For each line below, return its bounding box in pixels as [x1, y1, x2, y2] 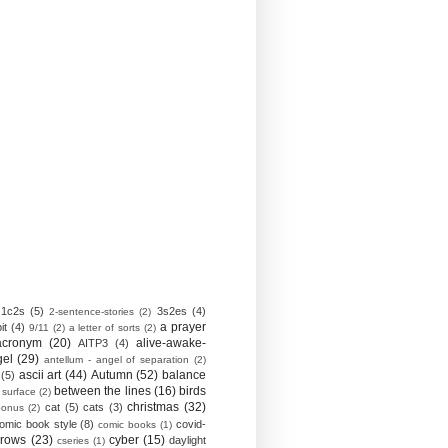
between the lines [54, 384, 151, 398]
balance [162, 368, 207, 382]
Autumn [90, 368, 133, 382]
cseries [56, 435, 89, 446]
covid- [176, 418, 207, 430]
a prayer [160, 320, 207, 334]
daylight [169, 434, 207, 446]
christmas [127, 400, 180, 414]
